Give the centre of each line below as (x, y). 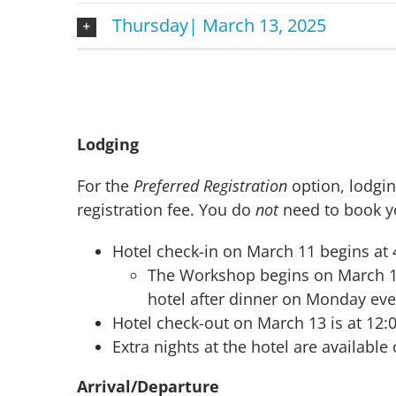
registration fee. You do (166, 209)
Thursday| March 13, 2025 (219, 26)
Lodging (107, 144)
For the (105, 185)
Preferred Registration (210, 185)
